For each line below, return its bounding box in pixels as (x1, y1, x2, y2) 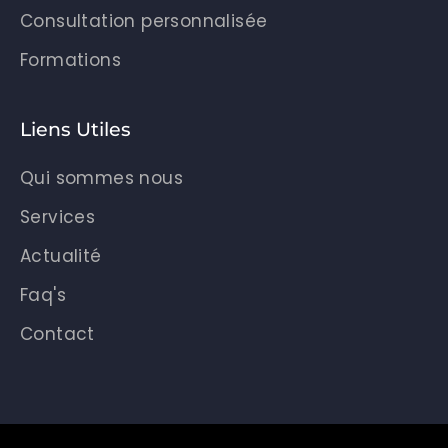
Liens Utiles (20, 117, 131, 141)
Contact (20, 321, 95, 346)
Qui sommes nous (20, 165, 183, 190)
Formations (20, 47, 121, 72)
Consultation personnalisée (20, 8, 268, 33)
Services (20, 204, 96, 229)
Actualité (20, 243, 102, 268)
